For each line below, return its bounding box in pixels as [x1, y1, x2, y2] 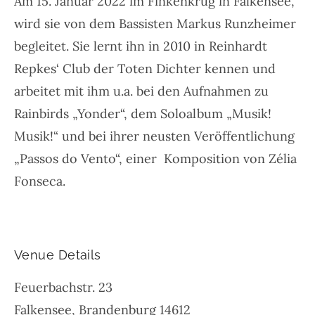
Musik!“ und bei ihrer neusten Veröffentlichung [14, 128, 295, 145]
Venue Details [14, 247, 101, 263]
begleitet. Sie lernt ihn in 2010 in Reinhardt [14, 38, 267, 55]
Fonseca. [14, 173, 65, 190]
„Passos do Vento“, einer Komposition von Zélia [14, 150, 297, 167]
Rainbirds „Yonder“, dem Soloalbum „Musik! [14, 105, 271, 122]
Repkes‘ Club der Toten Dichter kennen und [14, 60, 276, 77]
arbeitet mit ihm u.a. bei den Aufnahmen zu [14, 83, 269, 100]
